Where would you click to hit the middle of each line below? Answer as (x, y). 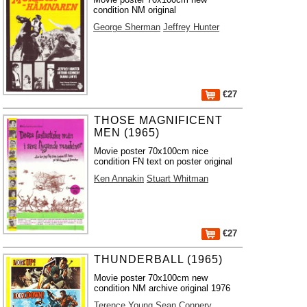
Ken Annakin (119, 179)
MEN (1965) (127, 133)
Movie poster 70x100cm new (151, 278)
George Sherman (127, 27)
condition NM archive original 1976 (162, 288)
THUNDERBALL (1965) (159, 259)
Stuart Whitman (178, 179)
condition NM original (135, 10)
